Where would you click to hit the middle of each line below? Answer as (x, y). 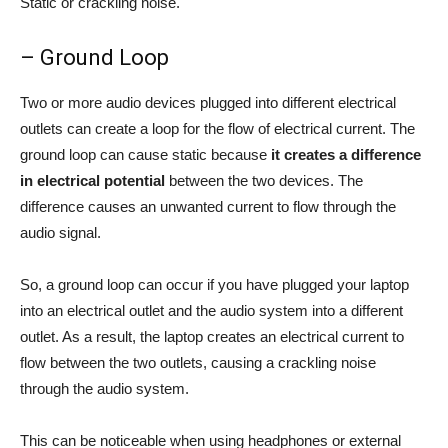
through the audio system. (104, 389)
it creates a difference (346, 155)
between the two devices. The (264, 181)
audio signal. (60, 233)
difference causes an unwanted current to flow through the (208, 207)
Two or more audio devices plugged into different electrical (208, 103)
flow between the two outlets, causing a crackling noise (198, 363)
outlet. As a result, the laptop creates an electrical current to (212, 337)
